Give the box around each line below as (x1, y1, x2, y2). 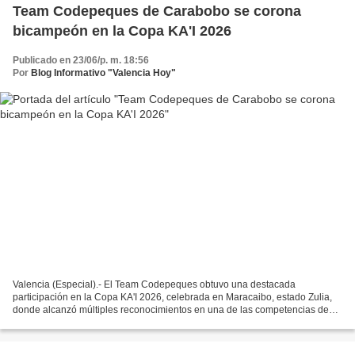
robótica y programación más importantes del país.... (13, 317, 237, 329)
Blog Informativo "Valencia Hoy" (31, 67, 176, 78)
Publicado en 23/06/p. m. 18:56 (13, 54, 149, 66)
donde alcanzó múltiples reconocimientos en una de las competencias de (13, 304, 329, 316)
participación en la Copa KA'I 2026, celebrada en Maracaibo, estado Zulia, (13, 292, 332, 303)
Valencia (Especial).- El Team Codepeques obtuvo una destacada (13, 279, 296, 291)
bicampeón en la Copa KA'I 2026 (13, 22, 231, 39)
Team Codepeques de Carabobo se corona (13, 2, 301, 19)
